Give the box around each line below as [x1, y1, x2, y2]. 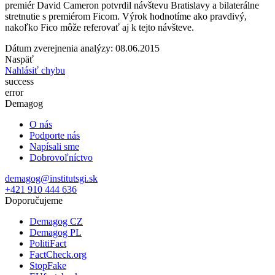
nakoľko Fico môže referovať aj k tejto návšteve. [5, 21, 194, 33]
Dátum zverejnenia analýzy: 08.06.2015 [5, 42, 160, 53]
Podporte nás [29, 130, 80, 141]
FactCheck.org [29, 249, 87, 260]
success [5, 76, 34, 87]
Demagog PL [29, 227, 82, 238]
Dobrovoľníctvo [29, 152, 93, 163]
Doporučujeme [5, 195, 63, 206]
